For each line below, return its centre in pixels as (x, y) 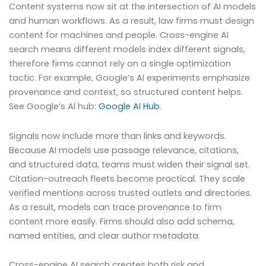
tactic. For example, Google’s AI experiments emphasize (129, 78)
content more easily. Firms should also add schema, (122, 221)
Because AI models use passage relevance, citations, (124, 150)
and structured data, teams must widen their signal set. (129, 164)
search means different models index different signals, (127, 50)
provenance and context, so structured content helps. (126, 92)
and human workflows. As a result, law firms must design (132, 21)
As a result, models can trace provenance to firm (115, 207)
